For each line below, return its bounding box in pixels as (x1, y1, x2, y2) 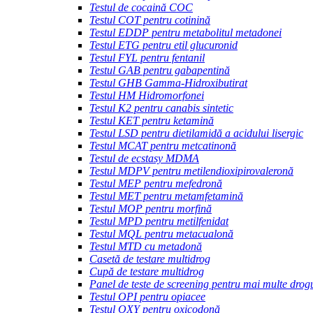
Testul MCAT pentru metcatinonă (89, 139, 236, 152)
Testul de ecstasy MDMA (89, 152, 199, 164)
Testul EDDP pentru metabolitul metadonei (89, 26, 282, 38)
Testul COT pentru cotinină (89, 13, 210, 26)
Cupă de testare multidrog (89, 265, 204, 277)
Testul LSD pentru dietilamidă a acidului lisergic (89, 126, 303, 139)
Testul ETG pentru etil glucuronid (89, 38, 238, 51)
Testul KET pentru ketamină (89, 114, 214, 126)
